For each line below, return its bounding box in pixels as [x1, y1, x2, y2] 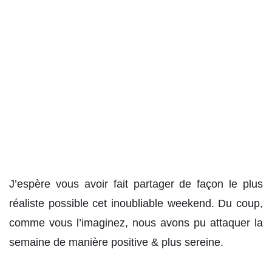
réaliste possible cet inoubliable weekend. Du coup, [9, 197, 263, 210]
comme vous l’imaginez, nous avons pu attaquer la [9, 217, 263, 229]
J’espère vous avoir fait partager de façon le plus [9, 178, 263, 191]
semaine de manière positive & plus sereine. [9, 236, 223, 249]
